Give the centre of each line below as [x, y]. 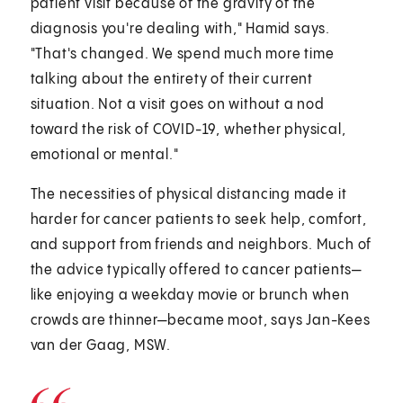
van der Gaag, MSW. [102, 345]
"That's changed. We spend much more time [182, 54]
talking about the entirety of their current [172, 79]
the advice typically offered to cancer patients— [196, 270]
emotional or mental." [104, 155]
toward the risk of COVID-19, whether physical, [188, 130]
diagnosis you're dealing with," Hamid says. [180, 29]
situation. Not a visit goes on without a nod [177, 104]
